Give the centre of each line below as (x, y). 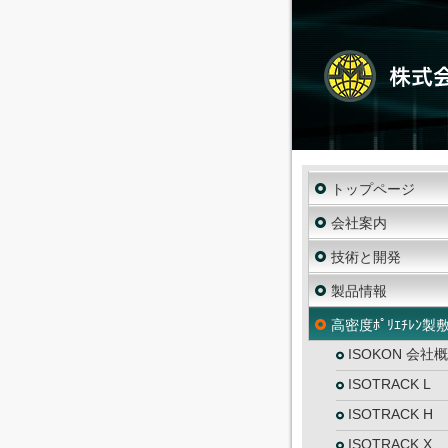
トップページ (373, 189)
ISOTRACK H (390, 414)
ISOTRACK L (389, 384)
